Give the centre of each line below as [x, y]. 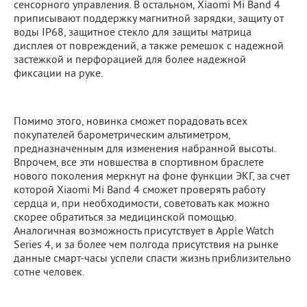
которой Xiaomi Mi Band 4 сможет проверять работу [139, 191]
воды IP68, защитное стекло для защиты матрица [133, 33]
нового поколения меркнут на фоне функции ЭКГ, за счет [152, 177]
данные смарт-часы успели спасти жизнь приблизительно [152, 259]
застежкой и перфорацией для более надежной [130, 60]
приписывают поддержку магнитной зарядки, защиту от [149, 19]
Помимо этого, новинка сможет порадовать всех [131, 122]
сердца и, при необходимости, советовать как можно [142, 204]
